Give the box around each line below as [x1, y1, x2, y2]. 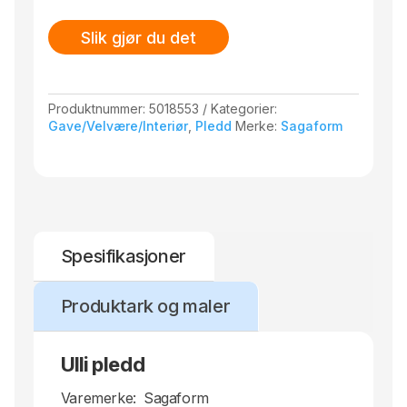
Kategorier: [211, 100, 278, 116]
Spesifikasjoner [60, 244, 186, 267]
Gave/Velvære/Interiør [48, 117, 189, 134]
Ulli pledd [60, 352, 145, 376]
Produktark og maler [60, 294, 231, 317]
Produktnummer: [48, 100, 150, 116]
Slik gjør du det [81, 27, 197, 47]
